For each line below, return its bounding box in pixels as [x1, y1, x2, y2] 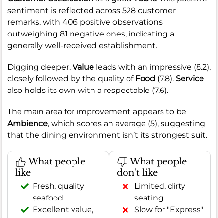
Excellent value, [33, 205, 93, 215]
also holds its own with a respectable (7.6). [7, 85, 168, 95]
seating [134, 193, 163, 203]
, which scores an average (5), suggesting [48, 118, 205, 128]
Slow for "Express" [134, 205, 203, 215]
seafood [33, 193, 63, 203]
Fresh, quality [33, 182, 84, 191]
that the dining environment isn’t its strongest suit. [7, 130, 207, 140]
